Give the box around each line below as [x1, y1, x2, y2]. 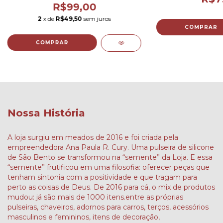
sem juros [83, 15, 111, 23]
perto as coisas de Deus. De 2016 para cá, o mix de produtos [7, 182, 215, 192]
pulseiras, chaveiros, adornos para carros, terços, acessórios [7, 202, 209, 212]
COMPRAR [184, 24, 218, 31]
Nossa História [7, 107, 85, 119]
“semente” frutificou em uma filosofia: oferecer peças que [7, 162, 210, 172]
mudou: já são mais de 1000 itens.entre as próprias [7, 192, 183, 202]
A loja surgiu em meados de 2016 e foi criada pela [7, 132, 178, 142]
